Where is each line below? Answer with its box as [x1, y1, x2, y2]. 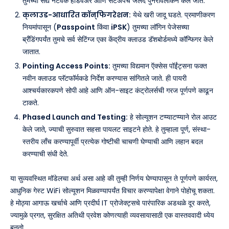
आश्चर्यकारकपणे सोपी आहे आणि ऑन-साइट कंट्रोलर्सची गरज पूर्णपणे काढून [22, 85, 213, 96]
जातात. [22, 47, 40, 57]
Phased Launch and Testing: [22, 112, 128, 123]
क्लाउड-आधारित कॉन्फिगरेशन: [22, 10, 131, 20]
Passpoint [57, 22, 95, 33]
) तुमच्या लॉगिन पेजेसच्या [127, 22, 189, 33]
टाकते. [22, 98, 39, 108]
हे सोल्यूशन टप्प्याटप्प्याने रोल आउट [128, 112, 217, 123]
